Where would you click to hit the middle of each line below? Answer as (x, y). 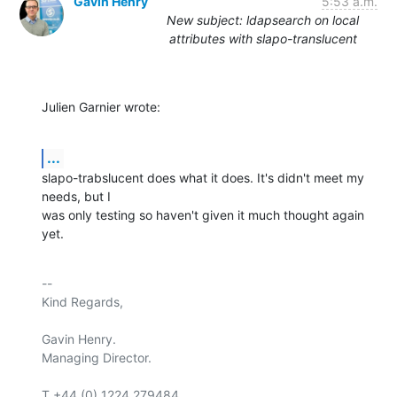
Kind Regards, (82, 301)
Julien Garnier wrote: (101, 106)
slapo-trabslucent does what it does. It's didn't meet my (203, 177)
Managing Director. (97, 357)
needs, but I (76, 196)
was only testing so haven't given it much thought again (203, 214)
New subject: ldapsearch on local (263, 19)
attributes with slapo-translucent (263, 38)
